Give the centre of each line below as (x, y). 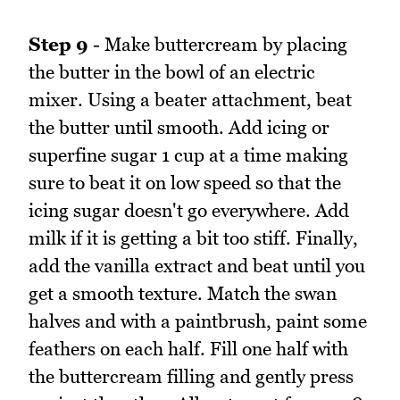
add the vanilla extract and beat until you (197, 266)
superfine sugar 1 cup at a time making (188, 155)
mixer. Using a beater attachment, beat (190, 100)
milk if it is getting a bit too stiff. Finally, (193, 238)
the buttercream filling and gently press (191, 377)
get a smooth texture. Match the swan (183, 294)
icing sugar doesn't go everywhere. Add (189, 211)
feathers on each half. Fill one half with (188, 349)
